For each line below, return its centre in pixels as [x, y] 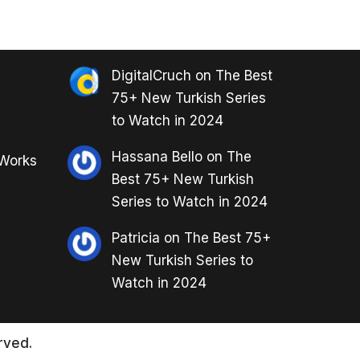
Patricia [135, 238]
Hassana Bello [157, 157]
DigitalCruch [151, 76]
